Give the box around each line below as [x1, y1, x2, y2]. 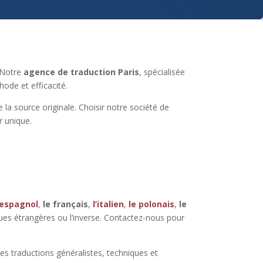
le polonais [129, 198, 175, 210]
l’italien [93, 198, 124, 210]
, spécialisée [139, 66, 186, 77]
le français [43, 198, 89, 210]
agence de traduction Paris [23, 66, 140, 77]
